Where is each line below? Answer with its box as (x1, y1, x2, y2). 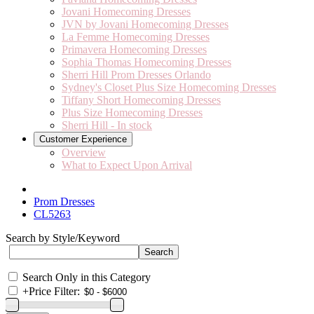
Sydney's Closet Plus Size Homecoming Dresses (62, 81, 276, 93)
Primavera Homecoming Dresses (62, 43, 207, 55)
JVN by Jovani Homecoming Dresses (62, 18, 228, 30)
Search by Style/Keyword (6, 232, 120, 244)
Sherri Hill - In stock (62, 119, 152, 131)
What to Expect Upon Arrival (62, 159, 192, 171)
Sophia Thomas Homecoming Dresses (62, 56, 231, 68)
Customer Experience (39, 134, 127, 144)
